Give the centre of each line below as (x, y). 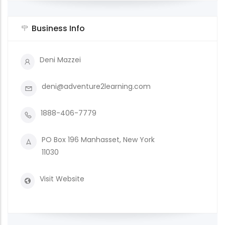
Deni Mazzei (60, 60)
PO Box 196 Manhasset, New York (98, 140)
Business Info (58, 28)
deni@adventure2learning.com (96, 86)
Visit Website (62, 179)
